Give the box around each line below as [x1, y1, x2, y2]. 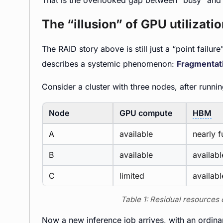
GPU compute [119, 108, 172, 118]
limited [119, 171, 144, 181]
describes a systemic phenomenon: [42, 59, 177, 69]
